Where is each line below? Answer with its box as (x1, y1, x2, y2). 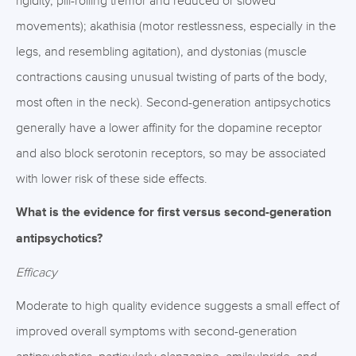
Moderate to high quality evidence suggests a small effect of (16, 298, 339, 314)
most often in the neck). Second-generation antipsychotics (16, 95, 331, 110)
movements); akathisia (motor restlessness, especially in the (16, 18, 336, 34)
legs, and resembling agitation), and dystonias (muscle (16, 44, 307, 60)
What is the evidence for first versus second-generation (16, 204, 331, 221)
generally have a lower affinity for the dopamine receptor (16, 120, 322, 136)
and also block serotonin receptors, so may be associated (16, 145, 326, 161)
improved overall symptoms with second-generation (16, 323, 297, 339)
